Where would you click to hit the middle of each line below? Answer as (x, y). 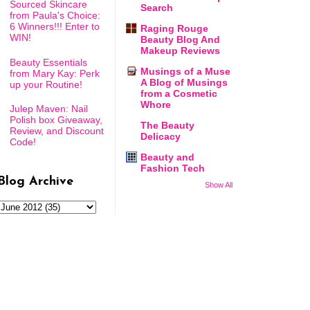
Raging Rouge (174, 29)
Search (157, 8)
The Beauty (167, 126)
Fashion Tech (173, 168)
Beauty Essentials (48, 62)
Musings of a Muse (185, 72)
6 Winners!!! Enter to (54, 27)
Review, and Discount (56, 131)
